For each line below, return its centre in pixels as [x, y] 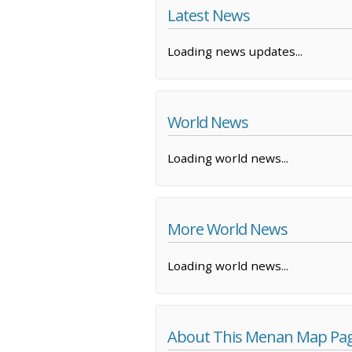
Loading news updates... [235, 51]
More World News [227, 229]
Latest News [209, 15]
